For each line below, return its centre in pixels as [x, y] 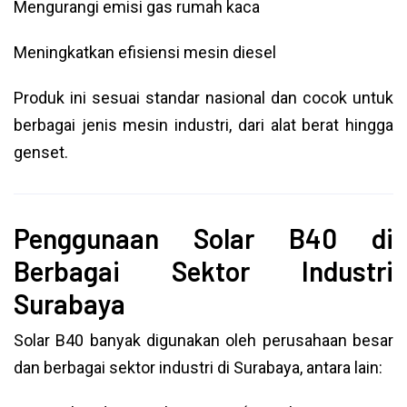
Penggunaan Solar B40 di [203, 238]
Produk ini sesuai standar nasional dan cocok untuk [203, 98]
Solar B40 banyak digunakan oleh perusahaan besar [203, 340]
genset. [41, 152]
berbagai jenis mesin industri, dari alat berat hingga [203, 125]
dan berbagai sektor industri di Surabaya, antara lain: [198, 367]
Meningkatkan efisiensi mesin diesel [145, 52]
